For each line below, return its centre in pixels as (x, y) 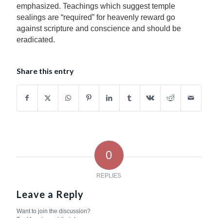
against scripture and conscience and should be (99, 29)
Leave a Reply (50, 194)
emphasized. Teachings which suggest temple (96, 6)
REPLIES (109, 175)
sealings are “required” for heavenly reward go (96, 18)
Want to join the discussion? (53, 211)
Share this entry (45, 71)
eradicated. (36, 40)
